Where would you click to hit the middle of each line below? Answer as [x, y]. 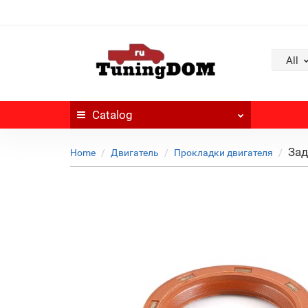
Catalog [112, 115]
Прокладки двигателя [223, 153]
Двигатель [135, 153]
